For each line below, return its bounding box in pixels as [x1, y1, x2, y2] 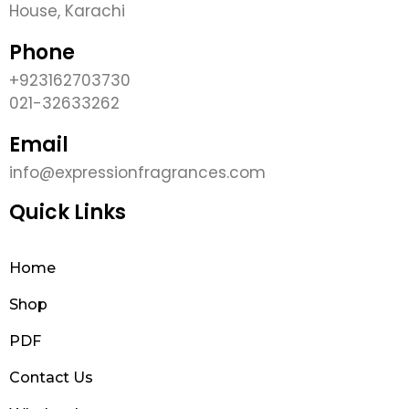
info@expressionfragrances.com [9, 162, 266, 184]
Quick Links [9, 198, 126, 227]
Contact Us [9, 369, 93, 387]
